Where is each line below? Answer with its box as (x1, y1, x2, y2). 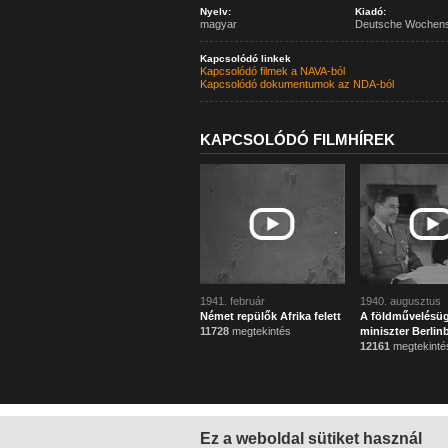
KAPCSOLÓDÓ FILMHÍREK (199, 131, 395, 148)
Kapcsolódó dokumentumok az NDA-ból (199, 78, 394, 90)
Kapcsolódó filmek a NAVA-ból (199, 65, 345, 77)
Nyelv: (199, 6, 231, 17)
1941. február (199, 295, 265, 307)
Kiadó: (354, 6, 386, 17)
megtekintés (228, 325, 291, 337)
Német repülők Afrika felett (199, 310, 341, 322)
